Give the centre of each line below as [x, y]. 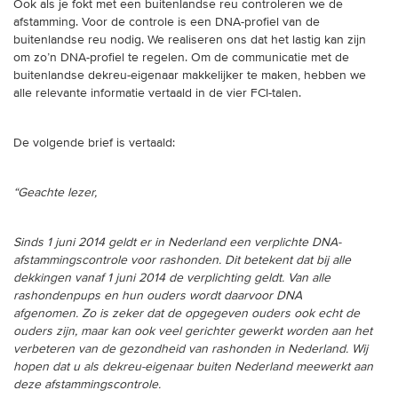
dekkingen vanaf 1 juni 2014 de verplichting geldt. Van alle [172, 278]
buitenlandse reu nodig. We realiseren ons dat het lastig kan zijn [190, 40]
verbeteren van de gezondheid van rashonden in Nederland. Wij [191, 349]
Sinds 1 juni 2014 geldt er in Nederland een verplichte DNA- [177, 243]
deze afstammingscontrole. [89, 385]
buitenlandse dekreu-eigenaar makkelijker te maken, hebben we [190, 76]
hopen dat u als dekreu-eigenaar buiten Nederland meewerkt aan [193, 367]
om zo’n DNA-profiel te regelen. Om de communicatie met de [181, 58]
